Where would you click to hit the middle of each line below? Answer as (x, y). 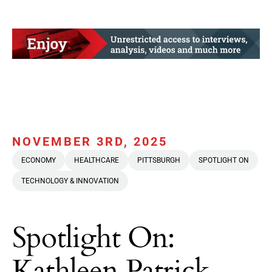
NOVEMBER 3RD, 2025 (90, 142)
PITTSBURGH (159, 161)
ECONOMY (39, 161)
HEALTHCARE (97, 161)
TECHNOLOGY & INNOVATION (70, 181)
